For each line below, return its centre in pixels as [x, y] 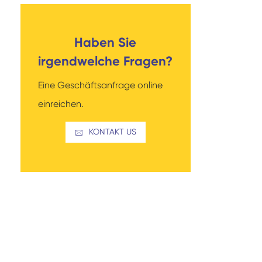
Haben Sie [106, 43]
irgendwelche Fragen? [106, 61]
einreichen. [61, 104]
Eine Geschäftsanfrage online [100, 85]
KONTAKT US [112, 132]
